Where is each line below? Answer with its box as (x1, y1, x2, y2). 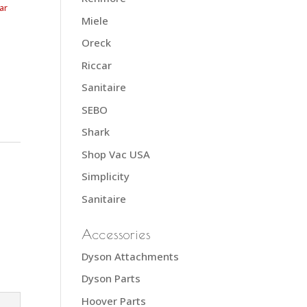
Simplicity (82, 169, 130, 183)
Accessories (82, 226, 151, 242)
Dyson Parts (82, 271, 141, 285)
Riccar (82, 58, 112, 72)
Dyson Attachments (82, 249, 180, 263)
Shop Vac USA (82, 147, 151, 161)
